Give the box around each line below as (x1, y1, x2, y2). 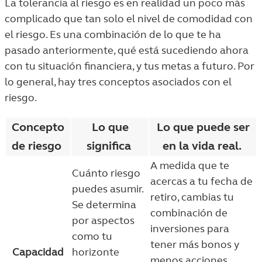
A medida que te (150, 159, 229, 172)
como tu (72, 230, 112, 243)
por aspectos (72, 214, 135, 227)
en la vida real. (162, 139, 244, 153)
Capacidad (12, 246, 64, 258)
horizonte (72, 246, 119, 258)
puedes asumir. (72, 182, 143, 195)
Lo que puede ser (156, 120, 250, 135)
